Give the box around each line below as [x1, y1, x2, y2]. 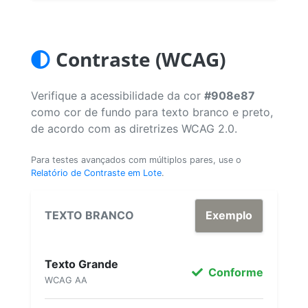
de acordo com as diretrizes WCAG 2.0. [31, 121, 237, 135]
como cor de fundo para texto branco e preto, [31, 104, 273, 119]
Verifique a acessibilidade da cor [31, 88, 204, 102]
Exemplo [206, 208, 252, 222]
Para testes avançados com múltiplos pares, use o [31, 154, 241, 165]
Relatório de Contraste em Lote [31, 167, 162, 178]
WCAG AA [45, 274, 87, 285]
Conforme [206, 265, 263, 279]
